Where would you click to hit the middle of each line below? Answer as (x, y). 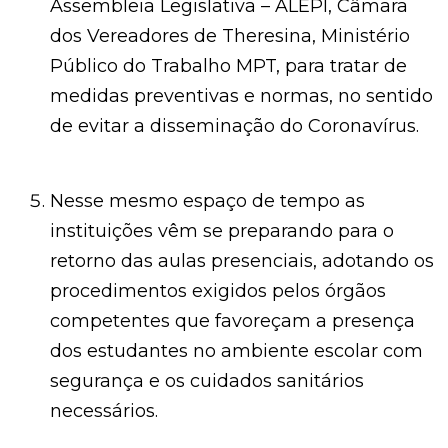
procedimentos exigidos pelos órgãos (218, 290)
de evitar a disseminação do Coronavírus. (234, 126)
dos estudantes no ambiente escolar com (236, 350)
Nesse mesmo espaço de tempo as (207, 200)
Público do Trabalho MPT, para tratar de (228, 66)
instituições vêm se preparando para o (222, 230)
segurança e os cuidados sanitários (207, 380)
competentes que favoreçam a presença (232, 320)
